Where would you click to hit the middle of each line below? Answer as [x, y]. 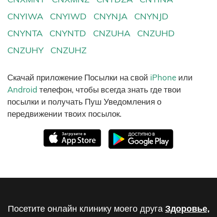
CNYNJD [152, 16]
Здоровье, [187, 209]
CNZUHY [25, 50]
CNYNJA [111, 16]
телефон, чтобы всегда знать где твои [109, 90]
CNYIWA [25, 16]
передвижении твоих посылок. [64, 114]
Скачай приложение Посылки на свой [79, 77]
